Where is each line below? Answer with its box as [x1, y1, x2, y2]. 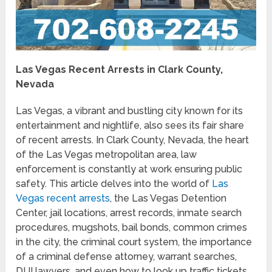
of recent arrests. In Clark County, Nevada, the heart [16, 134, 250, 146]
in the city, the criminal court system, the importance [16, 236, 253, 248]
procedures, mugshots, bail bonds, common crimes [16, 221, 248, 233]
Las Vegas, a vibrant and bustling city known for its [16, 104, 243, 117]
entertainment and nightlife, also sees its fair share [16, 119, 245, 131]
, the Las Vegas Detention [110, 192, 227, 204]
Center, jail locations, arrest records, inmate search [16, 206, 242, 219]
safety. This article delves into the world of [16, 177, 212, 189]
